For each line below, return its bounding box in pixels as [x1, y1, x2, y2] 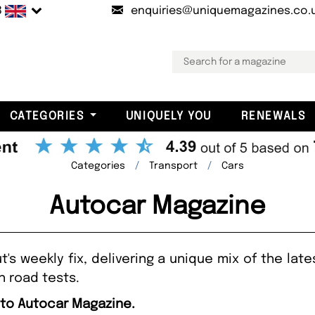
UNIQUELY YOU [125, 110, 212, 122]
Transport [149, 160, 198, 171]
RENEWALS [240, 110, 306, 122]
